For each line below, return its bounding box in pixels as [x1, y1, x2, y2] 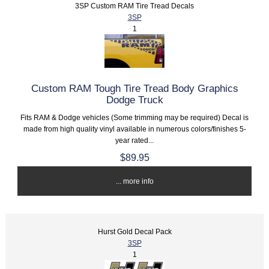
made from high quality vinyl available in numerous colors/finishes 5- [23, 125, 246, 133]
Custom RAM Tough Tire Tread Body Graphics [31, 82, 238, 95]
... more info [115, 177, 154, 186]
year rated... [115, 136, 154, 145]
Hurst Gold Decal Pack [97, 228, 172, 236]
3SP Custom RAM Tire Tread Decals [75, 2, 194, 10]
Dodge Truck [106, 94, 163, 106]
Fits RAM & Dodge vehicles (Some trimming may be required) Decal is [20, 113, 249, 122]
